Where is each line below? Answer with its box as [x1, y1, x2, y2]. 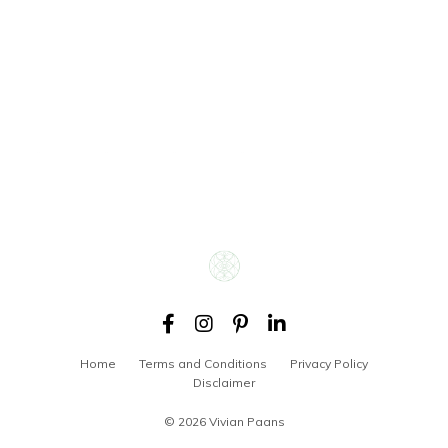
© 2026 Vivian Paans [163, 413, 285, 429]
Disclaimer [193, 374, 255, 390]
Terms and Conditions [139, 355, 267, 371]
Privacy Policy [290, 355, 368, 371]
